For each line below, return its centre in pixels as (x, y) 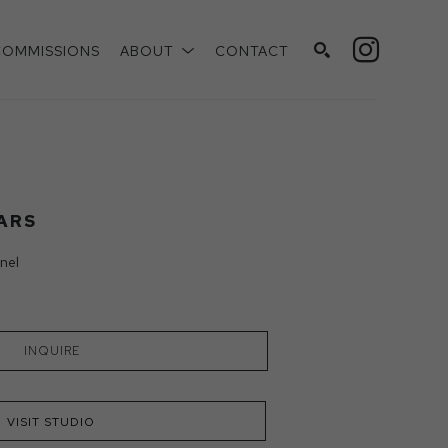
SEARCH (326, 130)
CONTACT (252, 50)
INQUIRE (52, 351)
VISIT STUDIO (51, 421)
